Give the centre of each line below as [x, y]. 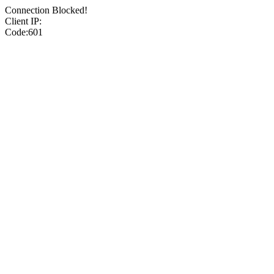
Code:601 [24, 32]
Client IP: [23, 21]
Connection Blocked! [46, 10]
